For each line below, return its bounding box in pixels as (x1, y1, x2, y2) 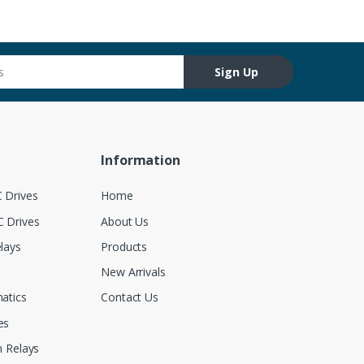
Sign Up (214, 64, 259, 80)
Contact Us (101, 289, 158, 305)
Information (101, 151, 180, 170)
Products (101, 238, 148, 254)
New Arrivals (101, 264, 166, 280)
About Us (101, 213, 149, 229)
